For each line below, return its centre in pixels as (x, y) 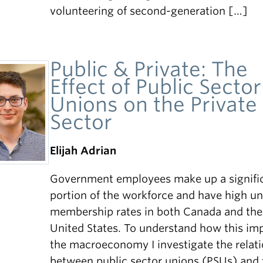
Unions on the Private (154, 104)
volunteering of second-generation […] (149, 11)
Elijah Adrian (83, 151)
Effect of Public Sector (156, 87)
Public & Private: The (149, 69)
